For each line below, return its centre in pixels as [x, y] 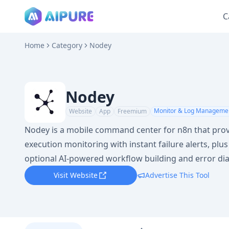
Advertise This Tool [177, 175]
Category [67, 45]
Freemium [132, 111]
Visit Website [76, 175]
